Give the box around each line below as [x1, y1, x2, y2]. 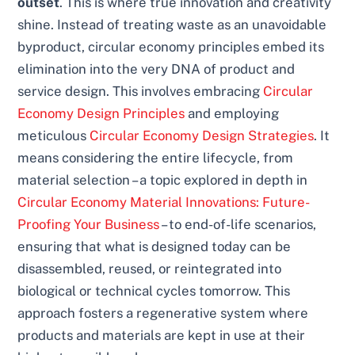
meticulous [17, 127, 90, 143]
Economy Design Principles [17, 105, 185, 121]
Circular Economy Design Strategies [90, 127, 315, 143]
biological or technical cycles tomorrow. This [17, 282, 291, 299]
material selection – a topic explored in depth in [17, 171, 308, 188]
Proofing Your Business [17, 216, 160, 232]
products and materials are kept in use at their [17, 326, 306, 343]
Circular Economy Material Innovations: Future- [17, 193, 311, 210]
